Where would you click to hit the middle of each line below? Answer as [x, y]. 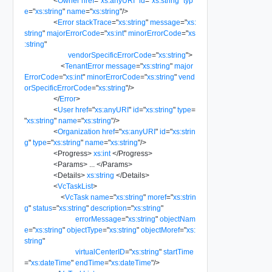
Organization [79, 131]
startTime [178, 252]
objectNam [177, 219]
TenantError [84, 66]
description [108, 208]
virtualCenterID [100, 252]
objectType [84, 230]
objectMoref [160, 230]
